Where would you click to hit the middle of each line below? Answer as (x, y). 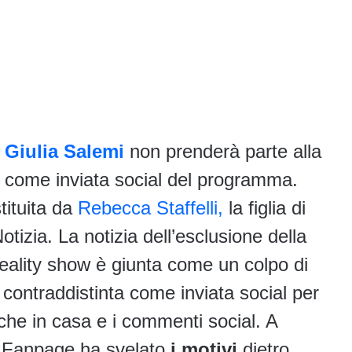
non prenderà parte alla (225, 152)
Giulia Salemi (64, 152)
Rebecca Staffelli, (148, 208)
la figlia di (264, 208)
